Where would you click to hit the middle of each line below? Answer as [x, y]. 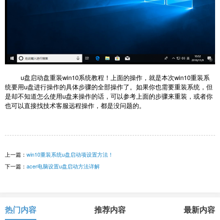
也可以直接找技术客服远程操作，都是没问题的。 [75, 106]
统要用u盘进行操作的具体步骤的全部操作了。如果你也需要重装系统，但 [109, 87]
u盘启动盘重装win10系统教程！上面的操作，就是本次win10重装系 [107, 78]
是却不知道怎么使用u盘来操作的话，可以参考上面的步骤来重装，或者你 [109, 96]
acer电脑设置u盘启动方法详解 [63, 166]
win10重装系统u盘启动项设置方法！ [70, 154]
